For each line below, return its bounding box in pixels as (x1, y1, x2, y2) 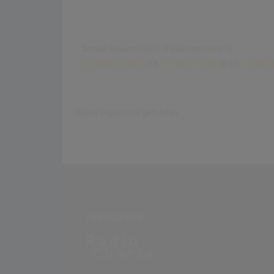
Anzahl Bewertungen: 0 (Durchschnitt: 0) (82, 43, 233, 55)
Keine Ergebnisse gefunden (77, 107, 178, 119)
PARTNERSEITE (86, 213, 143, 224)
